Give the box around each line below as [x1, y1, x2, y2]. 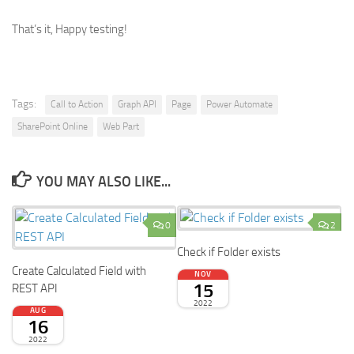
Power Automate [206, 98, 273, 110]
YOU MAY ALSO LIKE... [36, 172, 171, 190]
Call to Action [51, 98, 103, 110]
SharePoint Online [17, 120, 88, 132]
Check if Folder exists [177, 244, 281, 259]
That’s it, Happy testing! [12, 21, 127, 36]
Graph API [118, 98, 156, 110]
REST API [12, 281, 58, 296]
